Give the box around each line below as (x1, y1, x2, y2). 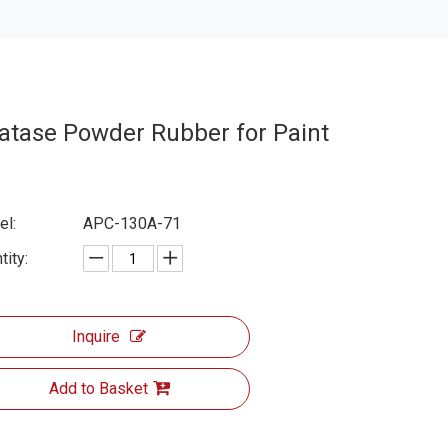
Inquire (72, 327, 120, 346)
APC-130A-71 (83, 214, 181, 233)
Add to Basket (48, 379, 148, 398)
